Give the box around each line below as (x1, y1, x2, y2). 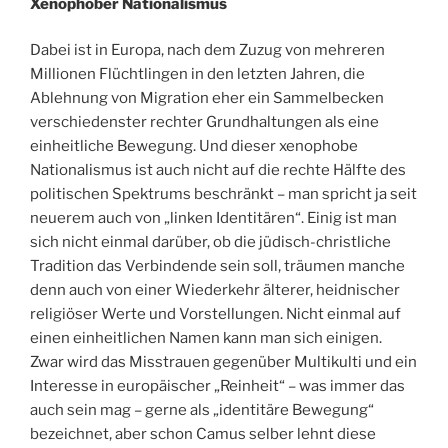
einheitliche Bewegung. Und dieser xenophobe (30, 137, 358, 156)
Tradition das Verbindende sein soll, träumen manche (30, 257, 405, 276)
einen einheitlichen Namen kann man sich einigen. (30, 329, 382, 348)
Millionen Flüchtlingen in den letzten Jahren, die (30, 65, 365, 84)
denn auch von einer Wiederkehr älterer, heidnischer (30, 281, 400, 300)
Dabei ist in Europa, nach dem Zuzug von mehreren (30, 41, 385, 60)
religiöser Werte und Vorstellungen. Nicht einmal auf (30, 305, 401, 324)
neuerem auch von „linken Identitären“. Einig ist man (30, 209, 397, 228)
